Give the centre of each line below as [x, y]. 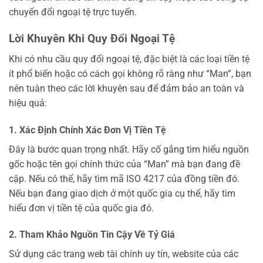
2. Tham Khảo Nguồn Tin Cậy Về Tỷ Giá [92, 235]
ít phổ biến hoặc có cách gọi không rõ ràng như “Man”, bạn [130, 73]
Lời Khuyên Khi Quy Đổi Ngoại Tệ [92, 39]
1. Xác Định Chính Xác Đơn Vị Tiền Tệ [87, 130]
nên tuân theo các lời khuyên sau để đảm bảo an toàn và [127, 88]
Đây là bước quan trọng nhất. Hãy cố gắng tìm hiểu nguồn [129, 149]
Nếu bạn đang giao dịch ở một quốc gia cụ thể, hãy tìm [122, 193]
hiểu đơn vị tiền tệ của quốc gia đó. [81, 208]
